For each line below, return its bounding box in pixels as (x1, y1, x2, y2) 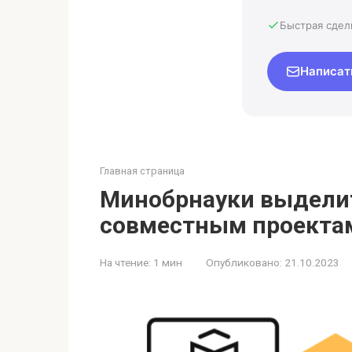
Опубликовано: (206, 255, 282, 269)
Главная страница (100, 164, 185, 177)
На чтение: (100, 255, 151, 269)
